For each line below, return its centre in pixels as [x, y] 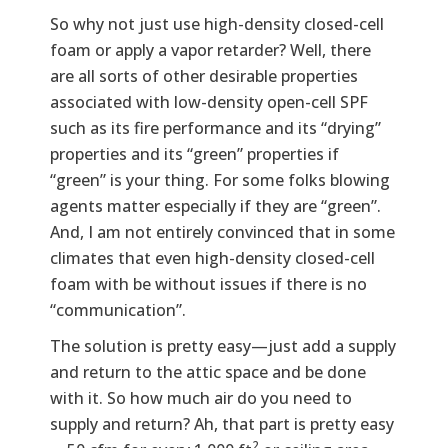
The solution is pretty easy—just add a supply [223, 345]
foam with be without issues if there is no [208, 283]
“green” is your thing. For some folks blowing [220, 179]
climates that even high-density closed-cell [212, 257]
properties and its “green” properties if [194, 153]
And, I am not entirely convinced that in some [222, 231]
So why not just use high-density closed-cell [217, 23]
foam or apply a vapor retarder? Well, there [210, 49]
